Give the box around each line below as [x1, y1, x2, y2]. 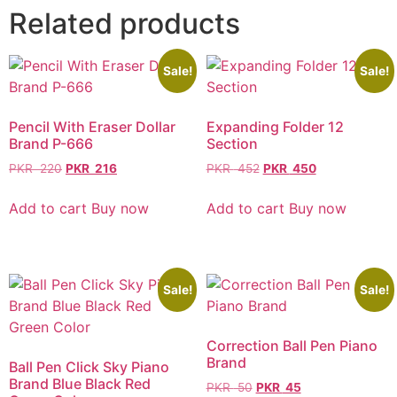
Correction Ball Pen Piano [206, 336, 378, 354]
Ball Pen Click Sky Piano [9, 357, 169, 376]
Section [206, 135, 258, 153]
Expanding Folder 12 [206, 118, 344, 136]
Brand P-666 [9, 135, 93, 153]
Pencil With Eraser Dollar [9, 118, 175, 136]
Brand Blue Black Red [9, 374, 151, 393]
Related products [9, 6, 240, 42]
